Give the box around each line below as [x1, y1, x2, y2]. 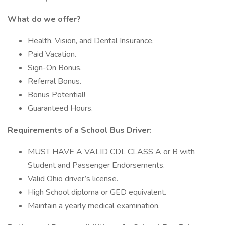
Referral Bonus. [28, 76, 81, 87]
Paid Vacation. [28, 49, 76, 60]
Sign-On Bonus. [28, 62, 82, 73]
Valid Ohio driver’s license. [28, 173, 118, 184]
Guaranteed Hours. [28, 103, 93, 114]
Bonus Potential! [28, 89, 85, 100]
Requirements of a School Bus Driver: [8, 125, 152, 136]
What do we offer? [8, 14, 81, 25]
